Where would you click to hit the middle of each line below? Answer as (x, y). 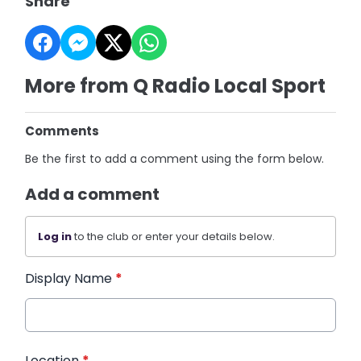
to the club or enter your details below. (174, 237)
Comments (62, 131)
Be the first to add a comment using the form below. (175, 159)
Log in (55, 237)
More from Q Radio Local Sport (176, 86)
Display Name (71, 278)
